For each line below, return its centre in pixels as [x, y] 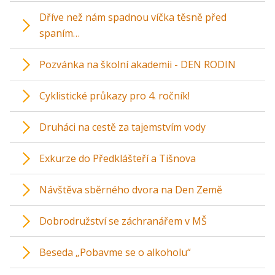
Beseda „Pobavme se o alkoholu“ [115, 252]
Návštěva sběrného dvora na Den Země [131, 190]
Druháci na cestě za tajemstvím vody [122, 127]
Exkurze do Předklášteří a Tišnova [118, 158]
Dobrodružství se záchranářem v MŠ [123, 221]
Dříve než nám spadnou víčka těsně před [133, 17]
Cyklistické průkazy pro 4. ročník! [114, 96]
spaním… [60, 33]
